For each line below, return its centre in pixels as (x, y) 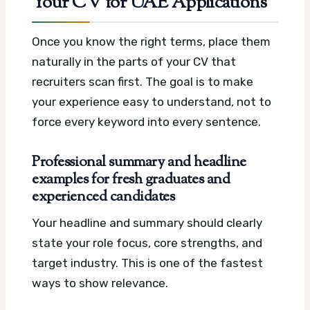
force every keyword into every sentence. (146, 121)
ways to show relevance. (100, 283)
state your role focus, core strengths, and (147, 243)
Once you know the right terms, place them (151, 41)
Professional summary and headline (139, 162)
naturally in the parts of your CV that (134, 61)
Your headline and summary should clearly (147, 223)
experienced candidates (103, 197)
